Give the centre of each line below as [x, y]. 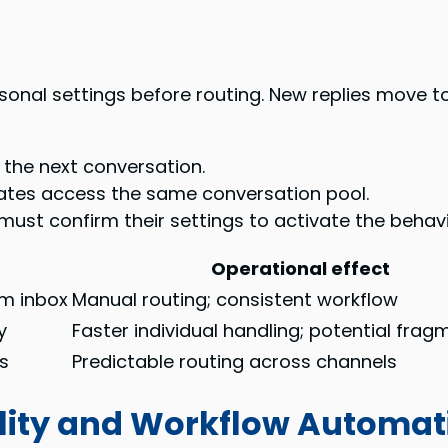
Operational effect [301, 269]
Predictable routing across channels [235, 362]
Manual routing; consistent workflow [235, 300]
